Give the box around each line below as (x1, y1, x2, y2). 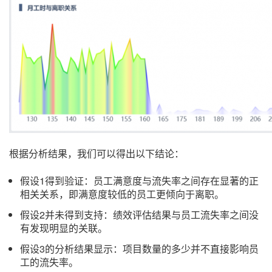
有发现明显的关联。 (20, 221, 107, 235)
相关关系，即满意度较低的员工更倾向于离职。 (20, 187, 224, 201)
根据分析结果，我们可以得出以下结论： (9, 146, 184, 160)
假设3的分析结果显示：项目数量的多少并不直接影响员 (20, 242, 259, 256)
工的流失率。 (20, 255, 78, 269)
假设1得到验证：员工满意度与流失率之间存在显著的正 (20, 174, 259, 188)
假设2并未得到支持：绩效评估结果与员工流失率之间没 (20, 208, 259, 222)
